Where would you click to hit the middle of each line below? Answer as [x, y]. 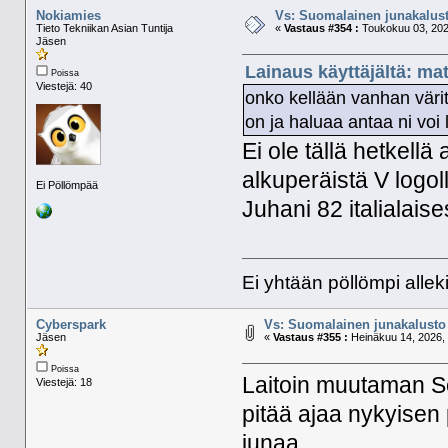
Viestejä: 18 [63, 382]
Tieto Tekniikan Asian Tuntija [104, 28]
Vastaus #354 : [321, 28]
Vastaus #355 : [310, 337]
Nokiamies [68, 16]
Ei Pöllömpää [66, 185]
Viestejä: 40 [63, 86]
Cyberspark [70, 325]
